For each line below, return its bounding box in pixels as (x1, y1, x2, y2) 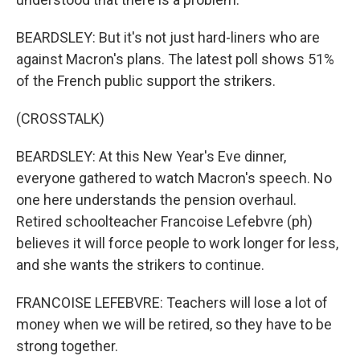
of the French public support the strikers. (16, 72, 276, 89)
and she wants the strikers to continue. (16, 256, 264, 273)
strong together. (16, 337, 118, 354)
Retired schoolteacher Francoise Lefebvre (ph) (16, 213, 313, 230)
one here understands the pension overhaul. (16, 191, 297, 208)
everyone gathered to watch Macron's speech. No (16, 170, 332, 186)
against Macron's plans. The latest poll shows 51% (16, 51, 334, 67)
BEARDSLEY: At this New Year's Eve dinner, (16, 148, 286, 165)
